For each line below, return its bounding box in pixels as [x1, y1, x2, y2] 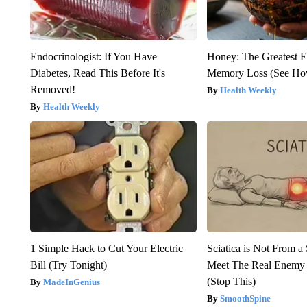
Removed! [29, 83, 75, 95]
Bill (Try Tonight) [29, 258, 107, 271]
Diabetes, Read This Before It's [29, 66, 165, 79]
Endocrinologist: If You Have [29, 50, 157, 62]
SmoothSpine [220, 293, 271, 304]
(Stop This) [207, 275, 256, 287]
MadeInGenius [42, 276, 100, 287]
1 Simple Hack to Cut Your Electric [29, 242, 183, 254]
